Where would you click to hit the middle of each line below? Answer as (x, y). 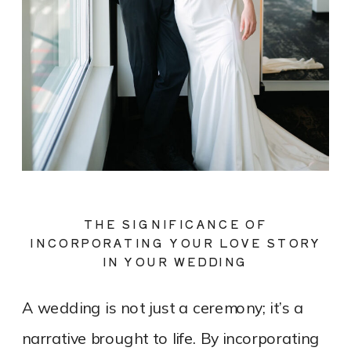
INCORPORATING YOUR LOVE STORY (175, 243)
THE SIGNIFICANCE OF (175, 225)
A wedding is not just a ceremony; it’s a (163, 309)
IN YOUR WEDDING (175, 262)
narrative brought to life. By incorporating (171, 339)
